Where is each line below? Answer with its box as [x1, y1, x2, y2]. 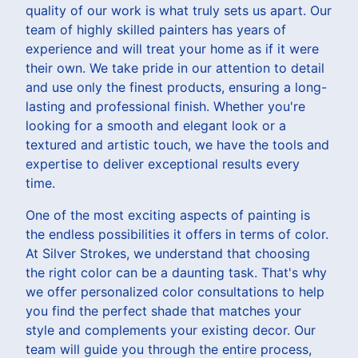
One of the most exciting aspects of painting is [26, 206, 310, 223]
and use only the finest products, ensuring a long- [26, 78, 327, 95]
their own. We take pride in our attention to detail [26, 59, 324, 76]
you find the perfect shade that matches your [26, 302, 301, 319]
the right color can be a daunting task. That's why [26, 264, 327, 280]
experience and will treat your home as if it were [26, 40, 319, 57]
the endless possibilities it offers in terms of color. [26, 225, 328, 242]
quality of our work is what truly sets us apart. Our [26, 2, 332, 18]
